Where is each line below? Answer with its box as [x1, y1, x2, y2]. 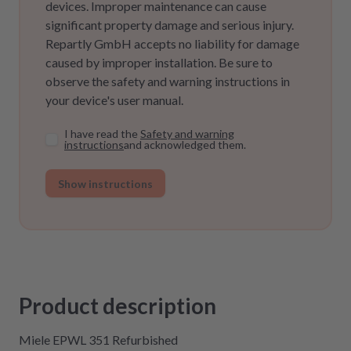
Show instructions [58, 176, 153, 190]
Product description [19, 292, 216, 319]
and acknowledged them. [124, 138, 246, 151]
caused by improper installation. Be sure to [45, 55, 273, 70]
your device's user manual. [45, 92, 183, 107]
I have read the [64, 127, 138, 140]
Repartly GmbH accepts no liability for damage [45, 36, 299, 51]
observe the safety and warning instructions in [45, 74, 290, 89]
